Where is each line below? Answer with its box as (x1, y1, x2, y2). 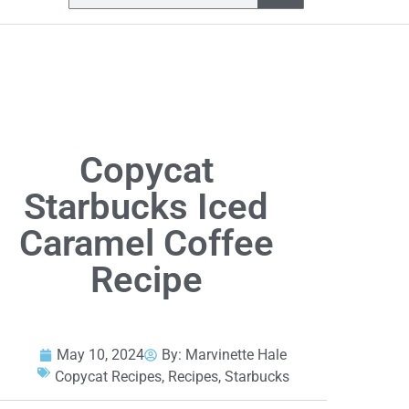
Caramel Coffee (18, 222, 274, 266)
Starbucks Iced (24, 185, 269, 229)
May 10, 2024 (57, 346, 145, 364)
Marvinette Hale (185, 346, 288, 364)
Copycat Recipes (54, 368, 162, 386)
